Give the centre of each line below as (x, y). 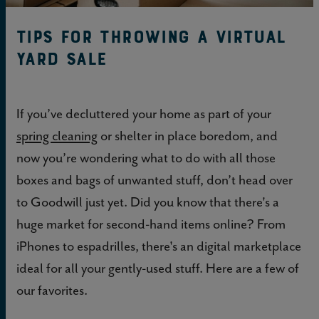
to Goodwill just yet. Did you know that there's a (148, 202)
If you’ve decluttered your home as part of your (144, 114)
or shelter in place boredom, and (188, 136)
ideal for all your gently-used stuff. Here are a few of (158, 268)
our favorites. (52, 291)
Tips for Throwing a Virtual (151, 37)
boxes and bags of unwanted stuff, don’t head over (155, 180)
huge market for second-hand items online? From (151, 224)
